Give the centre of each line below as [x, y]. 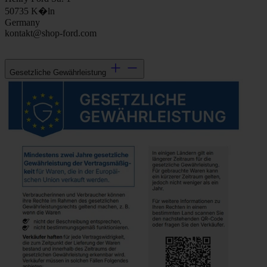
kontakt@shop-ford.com [51, 33]
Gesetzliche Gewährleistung [58, 73]
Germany [22, 23]
